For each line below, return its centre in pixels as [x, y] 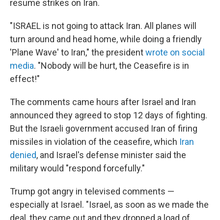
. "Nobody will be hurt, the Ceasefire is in [111, 66]
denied [23, 155]
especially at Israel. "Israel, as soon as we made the [109, 205]
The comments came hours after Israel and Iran [103, 102]
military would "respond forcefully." [77, 168]
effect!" [25, 79]
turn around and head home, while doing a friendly [106, 39]
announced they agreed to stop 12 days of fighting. [109, 115]
